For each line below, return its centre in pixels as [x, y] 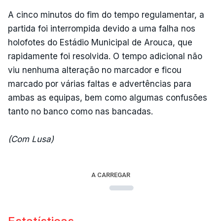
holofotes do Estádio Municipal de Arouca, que [100, 42]
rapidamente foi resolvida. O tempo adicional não [105, 56]
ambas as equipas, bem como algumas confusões [108, 97]
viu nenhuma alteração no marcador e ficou [95, 70]
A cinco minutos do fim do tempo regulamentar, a [106, 15]
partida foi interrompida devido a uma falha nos [102, 28]
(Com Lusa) [31, 139]
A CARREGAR [110, 175]
